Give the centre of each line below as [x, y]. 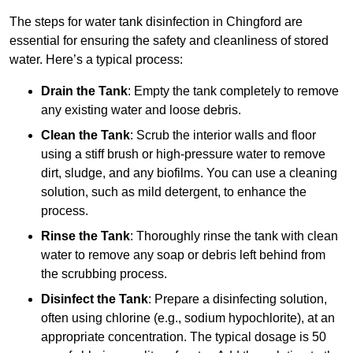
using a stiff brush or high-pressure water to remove [183, 154]
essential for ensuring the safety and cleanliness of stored [169, 40]
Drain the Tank [84, 91]
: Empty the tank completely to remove [233, 91]
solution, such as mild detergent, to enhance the [174, 191]
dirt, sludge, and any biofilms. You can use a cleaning [189, 173]
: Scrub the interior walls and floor [223, 135]
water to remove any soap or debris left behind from [183, 255]
